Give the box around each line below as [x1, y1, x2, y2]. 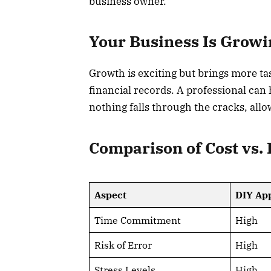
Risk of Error [94, 239, 152, 252]
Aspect [94, 189, 126, 201]
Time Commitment [94, 214, 181, 227]
